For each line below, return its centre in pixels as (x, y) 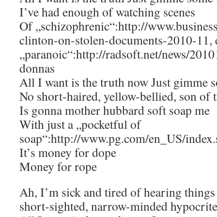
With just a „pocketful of (80, 124)
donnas (37, 68)
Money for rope (58, 166)
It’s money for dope (68, 152)
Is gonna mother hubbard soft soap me (115, 110)
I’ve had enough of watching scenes (107, 12)
